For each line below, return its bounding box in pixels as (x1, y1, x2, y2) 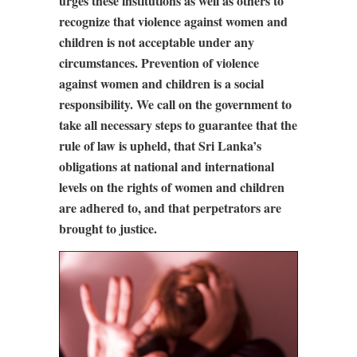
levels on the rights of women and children (59, 178, 284, 196)
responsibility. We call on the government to (59, 95, 292, 113)
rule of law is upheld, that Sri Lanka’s (59, 136, 261, 155)
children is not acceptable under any (59, 33, 254, 51)
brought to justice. (59, 219, 157, 237)
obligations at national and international (59, 157, 274, 175)
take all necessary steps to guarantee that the (59, 116, 297, 134)
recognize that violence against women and (59, 12, 288, 30)
